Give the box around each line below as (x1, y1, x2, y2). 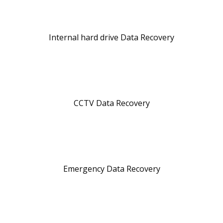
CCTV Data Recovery (73, 97, 150, 109)
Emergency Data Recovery (63, 163, 160, 174)
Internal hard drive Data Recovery (49, 31, 174, 43)
